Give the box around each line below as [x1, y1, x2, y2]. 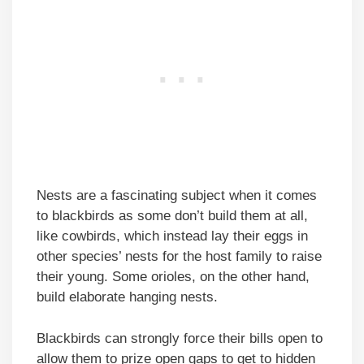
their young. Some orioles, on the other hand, [37, 269, 310, 285]
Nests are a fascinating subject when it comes [37, 188, 317, 204]
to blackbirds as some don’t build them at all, [37, 208, 308, 224]
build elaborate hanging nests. [37, 289, 218, 305]
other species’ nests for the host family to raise [37, 249, 322, 265]
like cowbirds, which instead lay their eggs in [37, 228, 308, 245]
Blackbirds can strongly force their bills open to [37, 330, 323, 346]
